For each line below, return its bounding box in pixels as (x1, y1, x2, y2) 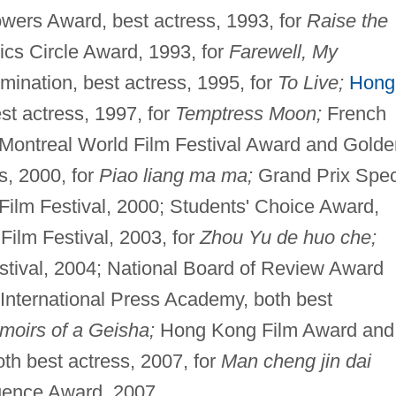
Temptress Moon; (174, 103, 322, 126)
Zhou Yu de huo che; (199, 226, 377, 249)
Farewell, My (228, 41, 338, 64)
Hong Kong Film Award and (154, 319, 394, 342)
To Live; (277, 72, 344, 95)
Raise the (306, 10, 388, 33)
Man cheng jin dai (220, 350, 371, 373)
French (321, 103, 386, 126)
